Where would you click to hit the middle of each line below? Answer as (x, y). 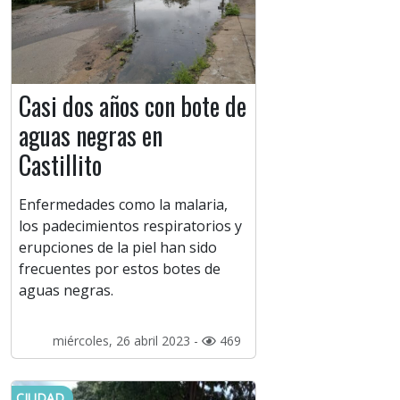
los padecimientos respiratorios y (130, 226)
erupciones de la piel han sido (118, 248)
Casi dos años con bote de (133, 106)
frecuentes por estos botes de (120, 269)
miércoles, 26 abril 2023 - (127, 341)
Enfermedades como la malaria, (123, 205)
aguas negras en (91, 136)
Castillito (60, 165)
